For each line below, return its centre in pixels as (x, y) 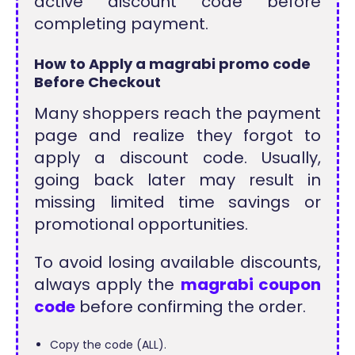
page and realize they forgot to (177, 136)
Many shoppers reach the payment (177, 114)
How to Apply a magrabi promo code (173, 64)
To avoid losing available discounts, (177, 263)
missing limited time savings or (177, 202)
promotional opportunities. (141, 225)
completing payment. (122, 23)
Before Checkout (98, 82)
